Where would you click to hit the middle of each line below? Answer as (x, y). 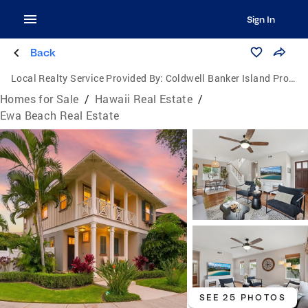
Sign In (261, 19)
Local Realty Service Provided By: (87, 78)
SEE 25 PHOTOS (242, 297)
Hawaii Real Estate (144, 99)
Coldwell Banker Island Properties (227, 78)
